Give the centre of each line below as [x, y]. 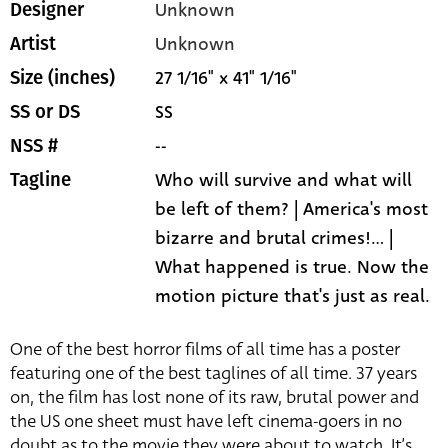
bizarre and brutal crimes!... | [274, 238]
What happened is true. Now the [292, 267]
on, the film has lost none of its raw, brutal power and [214, 398]
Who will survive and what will [284, 180]
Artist [33, 44]
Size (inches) [62, 78]
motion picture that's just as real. [293, 296]
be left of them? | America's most [292, 209]
